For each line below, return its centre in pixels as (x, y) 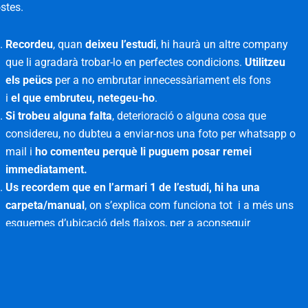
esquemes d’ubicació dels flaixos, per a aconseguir (128, 223)
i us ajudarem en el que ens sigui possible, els (135, 295)
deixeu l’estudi (121, 45)
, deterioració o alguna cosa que (189, 116)
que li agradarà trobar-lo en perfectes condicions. (125, 63)
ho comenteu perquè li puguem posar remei (144, 152)
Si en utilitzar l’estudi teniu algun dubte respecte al (130, 259)
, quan (69, 45)
